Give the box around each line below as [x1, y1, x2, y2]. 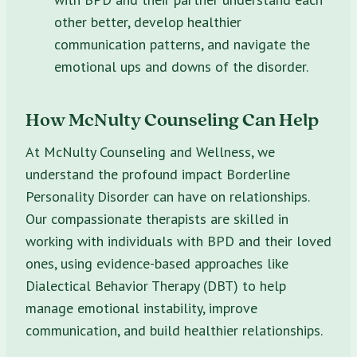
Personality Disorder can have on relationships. [25, 186, 309, 206]
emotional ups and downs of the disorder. [54, 57, 308, 76]
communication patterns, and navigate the [54, 34, 310, 53]
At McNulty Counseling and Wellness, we [25, 142, 275, 161]
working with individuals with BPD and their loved [25, 231, 331, 250]
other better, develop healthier [54, 12, 241, 31]
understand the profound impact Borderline [25, 164, 290, 183]
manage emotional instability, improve [25, 298, 257, 317]
